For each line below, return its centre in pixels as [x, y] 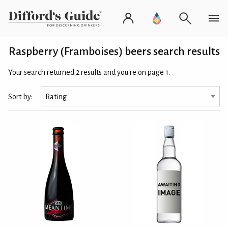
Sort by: [20, 96]
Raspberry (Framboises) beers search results [114, 51]
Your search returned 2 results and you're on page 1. [89, 72]
